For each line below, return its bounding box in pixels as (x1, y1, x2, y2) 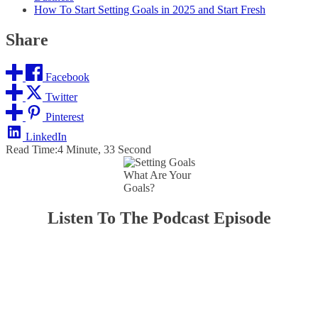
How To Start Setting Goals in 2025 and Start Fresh (34, 3, 265, 16)
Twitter (45, 90, 77, 103)
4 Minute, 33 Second (57, 143, 151, 155)
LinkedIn (26, 130, 67, 143)
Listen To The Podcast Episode (47, 208, 271, 227)
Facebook (45, 70, 89, 83)
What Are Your (123, 168, 191, 181)
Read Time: (6, 143, 57, 155)
